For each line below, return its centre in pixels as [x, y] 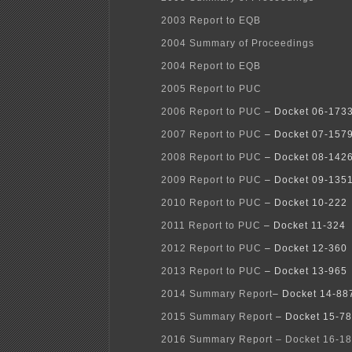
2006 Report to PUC [211, 112]
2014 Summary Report [217, 294]
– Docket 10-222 [304, 203]
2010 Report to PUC [211, 203]
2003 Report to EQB [211, 21]
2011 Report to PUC [211, 226]
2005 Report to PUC [211, 89]
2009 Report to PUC [211, 180]
